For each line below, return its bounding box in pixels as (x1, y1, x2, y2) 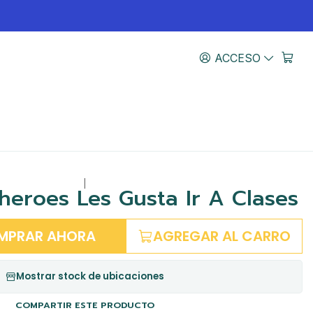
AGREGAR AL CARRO (153, 226, 291, 247)
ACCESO (214, 50, 261, 65)
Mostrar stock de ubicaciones (16, 270, 165, 284)
